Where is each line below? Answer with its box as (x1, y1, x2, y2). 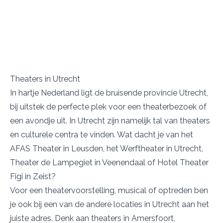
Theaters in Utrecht (10, 74, 80, 84)
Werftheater (120, 144, 166, 154)
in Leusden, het (61, 144, 120, 154)
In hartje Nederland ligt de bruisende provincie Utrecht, (10, 88, 208, 98)
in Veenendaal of (93, 158, 157, 168)
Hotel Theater (157, 158, 209, 168)
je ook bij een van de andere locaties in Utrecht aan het (10, 200, 209, 210)
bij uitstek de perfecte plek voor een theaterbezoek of (10, 102, 207, 112)
